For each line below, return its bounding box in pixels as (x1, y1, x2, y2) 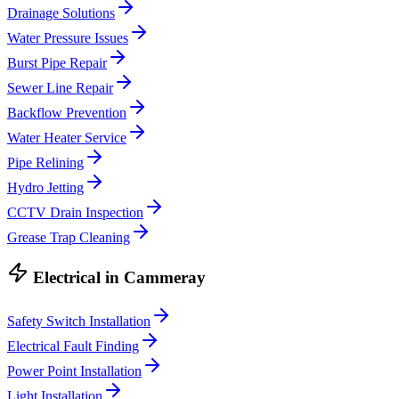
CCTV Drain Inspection (7, 204, 143, 220)
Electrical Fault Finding (7, 338, 139, 354)
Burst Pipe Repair (7, 54, 107, 70)
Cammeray (124, 268, 206, 288)
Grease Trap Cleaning (7, 229, 130, 245)
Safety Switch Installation (7, 313, 151, 330)
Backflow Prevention (7, 104, 126, 120)
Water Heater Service (7, 129, 126, 145)
